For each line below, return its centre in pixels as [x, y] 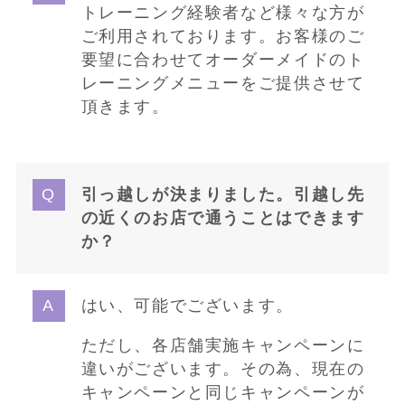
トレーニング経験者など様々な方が [223, 12]
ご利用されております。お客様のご [223, 36]
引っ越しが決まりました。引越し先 [223, 195]
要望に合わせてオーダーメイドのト [223, 59]
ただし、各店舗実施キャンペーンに [223, 345]
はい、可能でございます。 [187, 306]
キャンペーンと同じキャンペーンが [223, 392]
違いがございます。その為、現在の [223, 368]
